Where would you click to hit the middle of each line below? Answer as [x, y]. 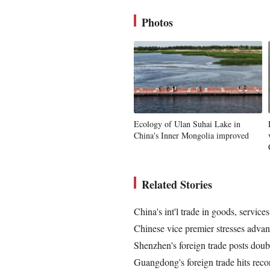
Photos [157, 22]
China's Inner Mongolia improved [191, 135]
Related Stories [177, 184]
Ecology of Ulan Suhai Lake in [187, 124]
